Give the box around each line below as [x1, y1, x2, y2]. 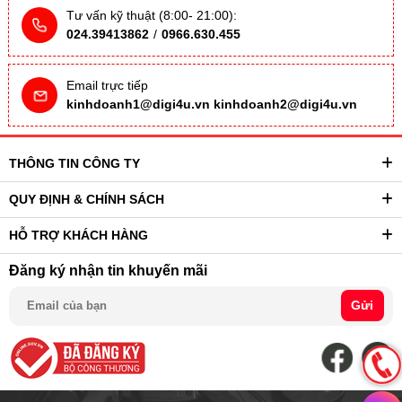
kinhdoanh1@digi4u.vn [66, 97, 210, 112]
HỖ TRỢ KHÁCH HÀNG [9, 228, 148, 243]
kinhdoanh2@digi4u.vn [214, 97, 357, 112]
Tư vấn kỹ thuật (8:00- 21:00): [66, 8, 237, 23]
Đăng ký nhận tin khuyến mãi [9, 261, 207, 278]
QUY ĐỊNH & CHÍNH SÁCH [9, 192, 164, 207]
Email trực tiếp [66, 78, 148, 93]
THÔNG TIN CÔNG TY [9, 156, 140, 171]
